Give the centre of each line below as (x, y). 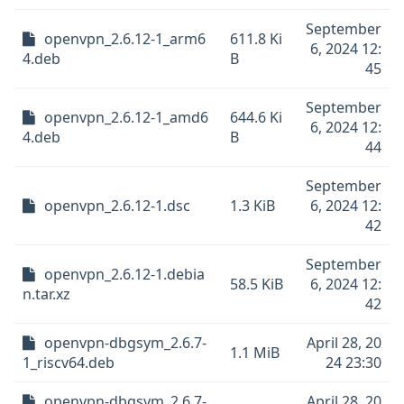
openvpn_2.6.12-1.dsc (117, 206)
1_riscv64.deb (69, 363)
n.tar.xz (46, 294)
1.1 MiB (255, 353)
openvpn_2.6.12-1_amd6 (126, 117)
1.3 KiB (252, 206)
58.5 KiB (257, 284)
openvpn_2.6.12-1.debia (124, 274)
